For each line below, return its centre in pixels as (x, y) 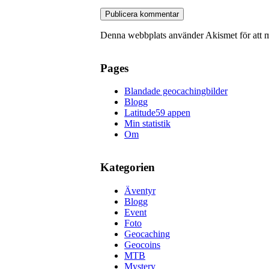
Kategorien (128, 168)
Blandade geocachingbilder (176, 91)
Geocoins (142, 244)
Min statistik (147, 124)
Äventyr (140, 190)
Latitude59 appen (157, 113)
